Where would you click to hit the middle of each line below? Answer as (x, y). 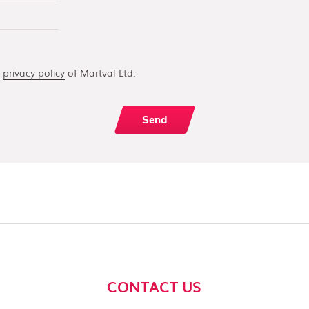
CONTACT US (154, 287)
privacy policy (33, 72)
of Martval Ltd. (100, 72)
